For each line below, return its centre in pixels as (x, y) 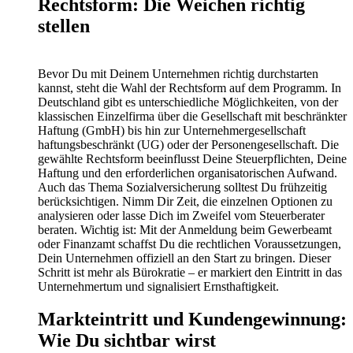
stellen (64, 26)
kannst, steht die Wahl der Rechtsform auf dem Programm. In (190, 87)
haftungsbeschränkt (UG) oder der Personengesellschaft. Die (188, 144)
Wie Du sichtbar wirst (127, 341)
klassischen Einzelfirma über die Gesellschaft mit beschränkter (192, 116)
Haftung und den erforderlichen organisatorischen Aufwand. (188, 173)
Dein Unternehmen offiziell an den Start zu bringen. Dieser (184, 258)
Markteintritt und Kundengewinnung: (192, 320)
